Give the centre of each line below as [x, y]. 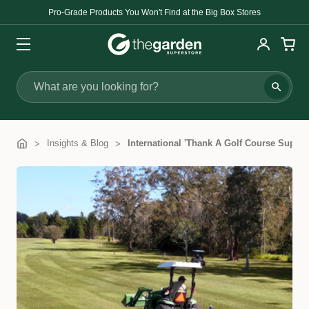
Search [35, 94]
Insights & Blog [78, 143]
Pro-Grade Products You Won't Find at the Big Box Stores [154, 12]
